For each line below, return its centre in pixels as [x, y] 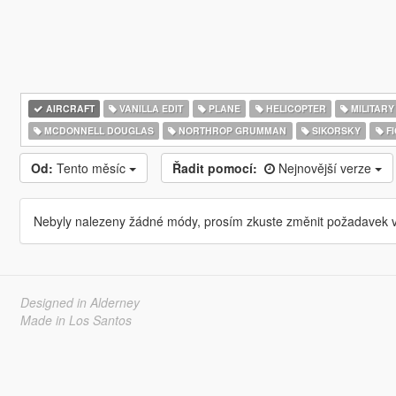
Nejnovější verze [326, 168]
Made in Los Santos [76, 320]
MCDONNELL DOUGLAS [97, 130]
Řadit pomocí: [214, 168]
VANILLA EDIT [150, 108]
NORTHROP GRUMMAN [232, 130]
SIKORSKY [335, 130]
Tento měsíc [92, 168]
